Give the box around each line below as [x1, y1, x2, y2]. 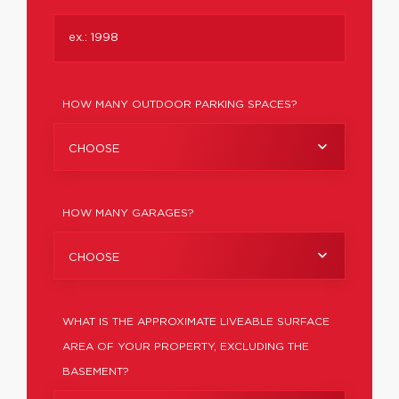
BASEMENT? [62, 366, 129, 377]
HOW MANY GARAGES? [62, 208, 194, 218]
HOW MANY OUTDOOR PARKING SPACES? [62, 99, 297, 110]
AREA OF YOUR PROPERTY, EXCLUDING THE [62, 341, 309, 352]
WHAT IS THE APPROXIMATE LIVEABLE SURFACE [62, 316, 330, 327]
